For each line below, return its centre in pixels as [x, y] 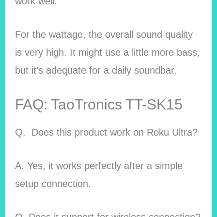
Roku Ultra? [172, 132]
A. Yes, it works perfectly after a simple [99, 166]
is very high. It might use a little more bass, [107, 53]
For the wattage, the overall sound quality [104, 35]
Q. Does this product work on [81, 132]
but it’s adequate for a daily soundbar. [96, 70]
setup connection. [53, 184]
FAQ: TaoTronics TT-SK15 [99, 105]
